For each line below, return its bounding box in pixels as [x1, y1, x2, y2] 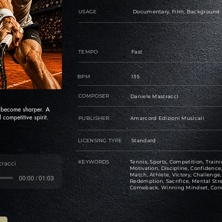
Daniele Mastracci [130, 93, 179, 100]
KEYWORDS [78, 159, 110, 165]
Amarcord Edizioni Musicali [130, 115, 204, 121]
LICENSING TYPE [78, 137, 122, 144]
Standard [131, 137, 156, 144]
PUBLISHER [78, 115, 110, 121]
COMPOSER [78, 93, 110, 99]
